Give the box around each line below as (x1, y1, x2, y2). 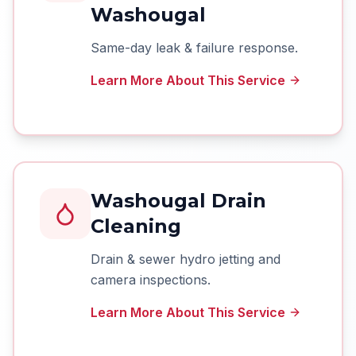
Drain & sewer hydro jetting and (91, 251, 281, 267)
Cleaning (91, 215, 181, 238)
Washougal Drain (91, 189, 266, 212)
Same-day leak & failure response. (91, 40, 298, 56)
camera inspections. (91, 272, 211, 288)
